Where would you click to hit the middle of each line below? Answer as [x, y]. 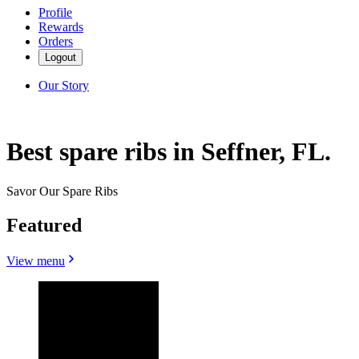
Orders [56, 41]
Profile [55, 12]
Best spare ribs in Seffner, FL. [169, 152]
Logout [61, 57]
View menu [36, 260]
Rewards [61, 27]
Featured [44, 225]
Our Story [64, 85]
